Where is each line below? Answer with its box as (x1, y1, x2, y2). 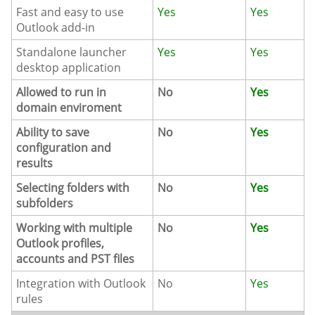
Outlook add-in (16, 20, 96, 36)
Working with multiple (16, 220, 133, 236)
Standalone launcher (16, 44, 127, 60)
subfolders (16, 195, 74, 212)
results (16, 155, 53, 172)
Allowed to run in (16, 84, 107, 101)
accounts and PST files (16, 251, 135, 267)
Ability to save (16, 124, 90, 141)
